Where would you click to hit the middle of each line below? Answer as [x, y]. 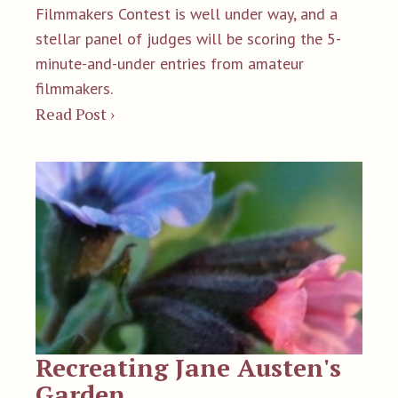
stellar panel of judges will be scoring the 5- [188, 39]
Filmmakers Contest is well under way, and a [187, 14]
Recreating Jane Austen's [188, 367]
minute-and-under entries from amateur [170, 64]
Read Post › [75, 114]
